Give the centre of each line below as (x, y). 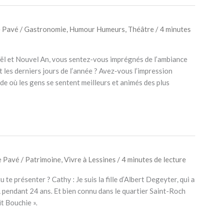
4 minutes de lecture (154, 159)
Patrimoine (43, 159)
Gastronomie (45, 29)
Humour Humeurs (97, 29)
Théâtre (141, 29)
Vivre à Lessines (90, 159)
